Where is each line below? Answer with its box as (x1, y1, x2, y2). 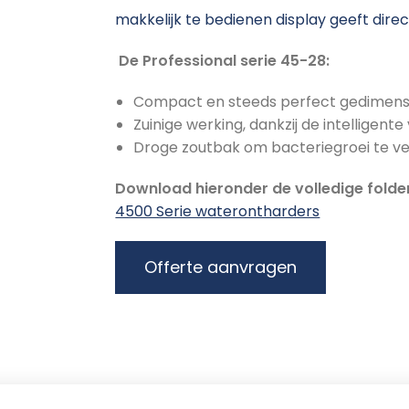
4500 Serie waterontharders (115, 200, 320, 222)
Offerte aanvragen (144, 255, 298, 278)
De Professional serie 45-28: (115, 49, 330, 71)
